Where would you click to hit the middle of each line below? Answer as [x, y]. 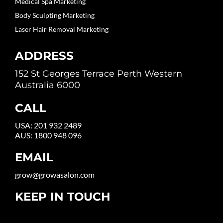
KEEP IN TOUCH [63, 196]
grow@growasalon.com [55, 174]
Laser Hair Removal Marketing [62, 29]
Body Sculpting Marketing [55, 15]
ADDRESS [44, 56]
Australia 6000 [48, 85]
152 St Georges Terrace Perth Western [99, 73]
